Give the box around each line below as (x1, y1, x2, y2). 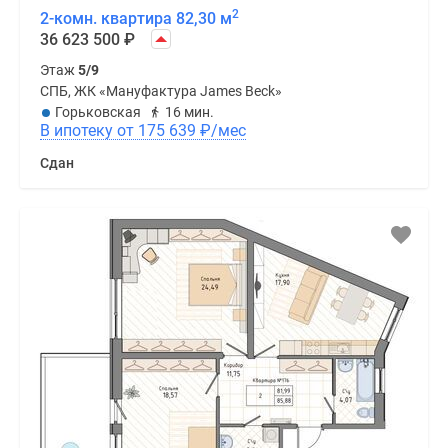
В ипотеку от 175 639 (138, 121, 200, 141)
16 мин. (165, 104, 214, 121)
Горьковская (55, 104, 141, 121)
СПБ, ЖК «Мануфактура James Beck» (40, 83, 282, 100)
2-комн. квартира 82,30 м (40, 9, 232, 29)
